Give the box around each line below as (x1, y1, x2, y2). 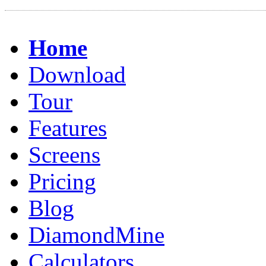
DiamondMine (28, 222, 164, 248)
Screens (28, 142, 100, 167)
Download (28, 62, 126, 87)
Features (28, 115, 107, 141)
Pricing (28, 169, 96, 194)
